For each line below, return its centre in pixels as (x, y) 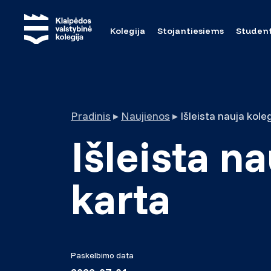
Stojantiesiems (191, 31)
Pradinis (91, 116)
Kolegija (128, 31)
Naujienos (145, 116)
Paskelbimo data (102, 255)
